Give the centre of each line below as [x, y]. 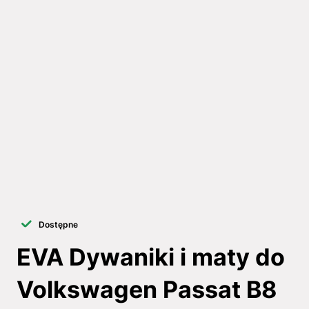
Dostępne [58, 224]
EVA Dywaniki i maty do [150, 257]
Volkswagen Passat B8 [146, 289]
